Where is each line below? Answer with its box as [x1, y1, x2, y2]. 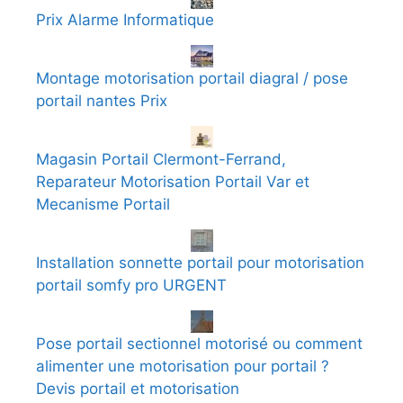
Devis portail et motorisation [36, 379, 239, 398]
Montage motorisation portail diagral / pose [36, 68, 348, 87]
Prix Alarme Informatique [36, 10, 214, 29]
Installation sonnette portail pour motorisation [36, 253, 364, 272]
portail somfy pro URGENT [36, 275, 227, 294]
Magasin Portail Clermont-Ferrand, [36, 149, 286, 168]
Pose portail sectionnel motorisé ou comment [36, 334, 363, 353]
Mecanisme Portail [36, 194, 170, 213]
